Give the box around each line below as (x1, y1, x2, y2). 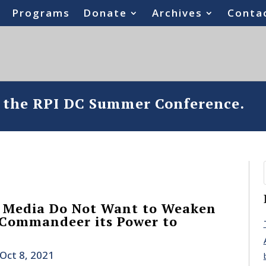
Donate (83, 6, 128, 20)
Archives (152, 6, 203, 20)
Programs (12, 6, 71, 20)
